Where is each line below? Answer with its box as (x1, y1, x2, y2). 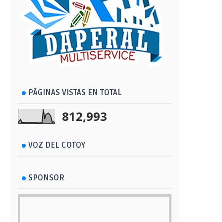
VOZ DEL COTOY (28, 140, 85, 150)
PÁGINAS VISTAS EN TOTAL (28, 88, 122, 98)
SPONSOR (28, 173, 64, 183)
